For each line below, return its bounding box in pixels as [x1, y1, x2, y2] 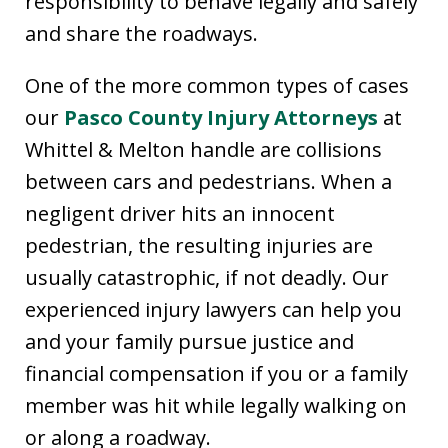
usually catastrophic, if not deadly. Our [25, 264, 389, 291]
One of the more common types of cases [25, 72, 409, 99]
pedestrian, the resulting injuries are [25, 232, 373, 259]
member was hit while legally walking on [25, 392, 407, 419]
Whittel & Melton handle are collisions [25, 136, 382, 163]
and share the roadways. [25, 20, 258, 47]
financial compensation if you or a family [25, 360, 408, 387]
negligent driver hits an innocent [25, 200, 335, 227]
